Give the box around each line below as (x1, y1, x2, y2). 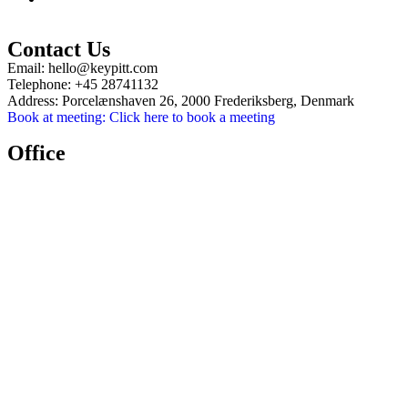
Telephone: (7, 76, 71, 92)
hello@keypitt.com (48, 59, 158, 76)
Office (7, 140, 66, 165)
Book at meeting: (7, 108, 106, 125)
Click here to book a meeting (109, 108, 275, 125)
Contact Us (7, 36, 110, 61)
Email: (7, 59, 45, 76)
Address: (7, 92, 58, 108)
